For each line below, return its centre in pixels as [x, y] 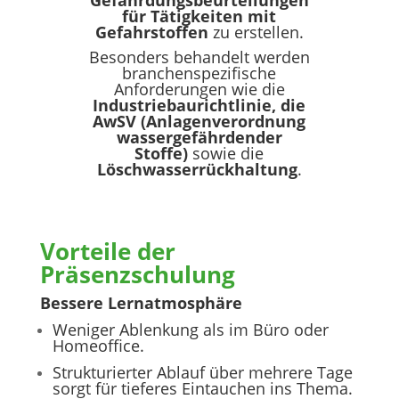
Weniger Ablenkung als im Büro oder [190, 330]
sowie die [226, 154]
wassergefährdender [199, 138]
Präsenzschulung [140, 275]
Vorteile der [107, 252]
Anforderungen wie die [199, 90]
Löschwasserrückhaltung [197, 170]
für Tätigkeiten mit [199, 16]
